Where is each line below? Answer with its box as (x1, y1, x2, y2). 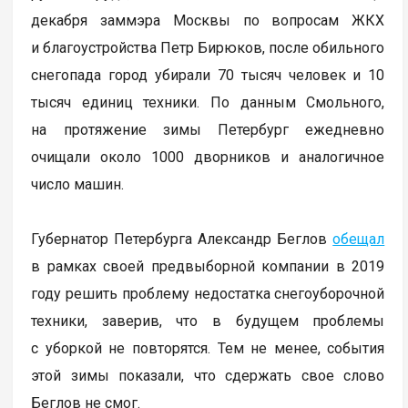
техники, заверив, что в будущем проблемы (31, 312, 385, 331)
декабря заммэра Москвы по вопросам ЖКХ (31, 12, 385, 30)
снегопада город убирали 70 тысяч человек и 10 (31, 66, 385, 85)
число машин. (31, 176, 128, 194)
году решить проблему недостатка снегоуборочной (31, 285, 385, 303)
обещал (332, 230, 385, 249)
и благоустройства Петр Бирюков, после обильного (31, 39, 385, 57)
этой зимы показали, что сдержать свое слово (31, 367, 385, 385)
